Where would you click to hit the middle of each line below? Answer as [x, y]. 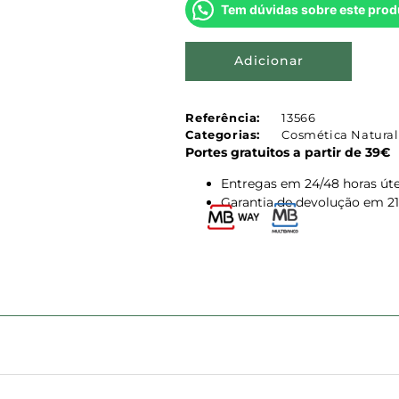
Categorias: [223, 134]
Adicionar [269, 61]
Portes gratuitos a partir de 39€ [288, 152]
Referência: [223, 117]
